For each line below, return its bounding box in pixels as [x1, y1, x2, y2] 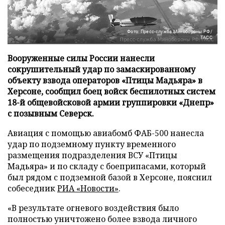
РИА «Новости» [57, 182, 119, 194]
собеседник [8, 182, 57, 194]
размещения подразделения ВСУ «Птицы [8, 149, 177, 161]
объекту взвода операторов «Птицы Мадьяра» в [8, 74, 202, 86]
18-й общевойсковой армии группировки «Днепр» [8, 96, 214, 108]
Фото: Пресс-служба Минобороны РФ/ [127, 29, 212, 34]
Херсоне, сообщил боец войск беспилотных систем [8, 85, 215, 97]
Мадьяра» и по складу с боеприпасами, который [8, 160, 206, 172]
